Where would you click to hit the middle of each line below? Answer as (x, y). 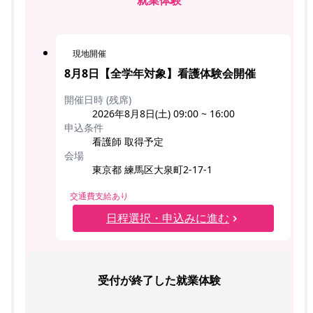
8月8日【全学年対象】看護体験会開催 (160, 74)
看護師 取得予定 (128, 142)
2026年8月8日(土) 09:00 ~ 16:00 (163, 114)
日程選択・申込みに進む (168, 218)
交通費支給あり (99, 196)
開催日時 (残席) (98, 100)
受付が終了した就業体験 (159, 281)
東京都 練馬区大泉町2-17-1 (152, 170)
